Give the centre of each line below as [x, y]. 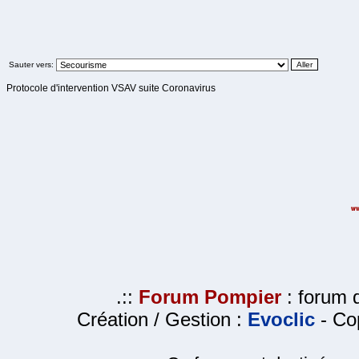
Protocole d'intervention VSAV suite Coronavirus [111, 88]
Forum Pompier [210, 297]
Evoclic [281, 319]
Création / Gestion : [162, 319]
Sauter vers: [31, 65]
